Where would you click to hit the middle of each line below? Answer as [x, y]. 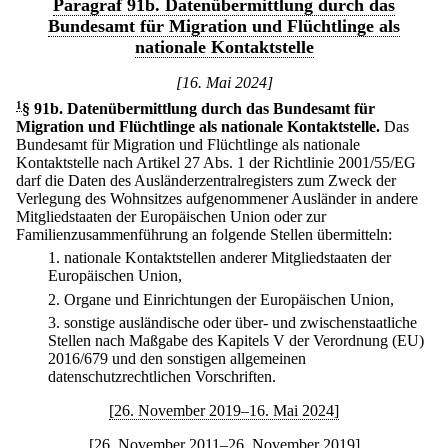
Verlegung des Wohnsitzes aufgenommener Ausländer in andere [217, 198]
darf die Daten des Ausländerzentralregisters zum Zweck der [206, 180]
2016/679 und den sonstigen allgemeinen [177, 358]
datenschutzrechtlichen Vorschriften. [162, 376]
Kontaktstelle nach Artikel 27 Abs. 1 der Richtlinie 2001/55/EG [216, 162]
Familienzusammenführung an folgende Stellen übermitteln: [204, 234]
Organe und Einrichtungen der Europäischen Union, [229, 299]
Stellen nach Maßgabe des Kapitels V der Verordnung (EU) [236, 340]
